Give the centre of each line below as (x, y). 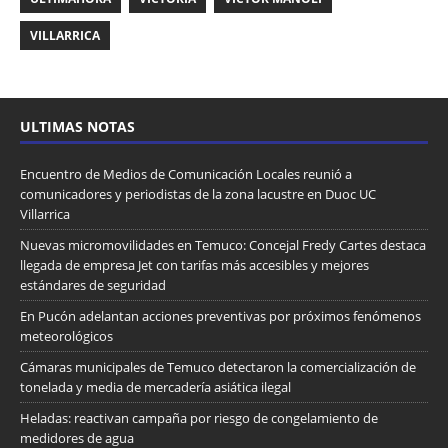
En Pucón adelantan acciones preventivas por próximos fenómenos (220, 315)
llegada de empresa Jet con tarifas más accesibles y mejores (194, 264)
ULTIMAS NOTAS (77, 126)
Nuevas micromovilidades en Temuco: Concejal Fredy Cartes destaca (223, 244)
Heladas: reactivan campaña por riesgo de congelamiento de (199, 417)
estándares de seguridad (93, 284)
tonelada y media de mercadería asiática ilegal (155, 386)
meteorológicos (66, 335)
